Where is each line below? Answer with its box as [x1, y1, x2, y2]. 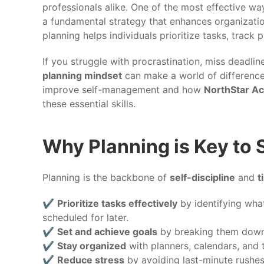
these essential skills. [42, 97, 136, 110]
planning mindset [42, 69, 122, 81]
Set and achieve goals [57, 225, 157, 237]
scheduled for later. [42, 211, 128, 223]
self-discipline [170, 171, 235, 183]
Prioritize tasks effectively [57, 197, 177, 209]
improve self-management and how [42, 83, 204, 95]
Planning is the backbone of [42, 171, 170, 183]
